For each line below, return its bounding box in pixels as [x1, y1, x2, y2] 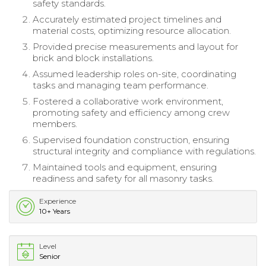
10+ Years [39, 206, 70, 216]
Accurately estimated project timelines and [33, 13, 221, 25]
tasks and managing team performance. [33, 79, 208, 91]
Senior [39, 251, 61, 261]
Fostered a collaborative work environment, [33, 95, 223, 107]
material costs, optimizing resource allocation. [33, 24, 231, 36]
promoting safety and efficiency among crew [33, 106, 230, 118]
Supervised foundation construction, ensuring [33, 134, 229, 145]
